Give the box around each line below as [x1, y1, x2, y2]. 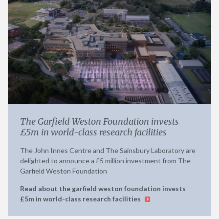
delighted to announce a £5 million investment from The [20, 156, 191, 165]
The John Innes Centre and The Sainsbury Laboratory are [20, 146, 196, 154]
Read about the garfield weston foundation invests [20, 184, 186, 193]
